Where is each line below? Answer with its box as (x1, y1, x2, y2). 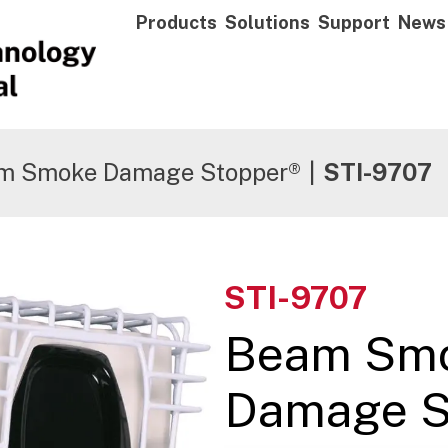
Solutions (225, 11, 310, 33)
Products (136, 11, 217, 33)
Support (318, 11, 390, 33)
